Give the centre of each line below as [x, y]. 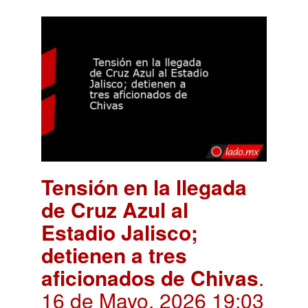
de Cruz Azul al [115, 209]
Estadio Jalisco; [120, 232]
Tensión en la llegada [144, 186]
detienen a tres [114, 254]
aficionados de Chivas [150, 277]
